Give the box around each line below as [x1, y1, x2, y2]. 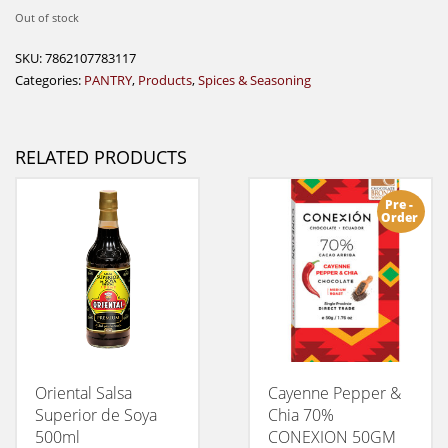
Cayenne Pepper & [267, 381, 401, 404]
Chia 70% [267, 403, 334, 426]
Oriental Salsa [35, 381, 132, 404]
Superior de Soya [35, 403, 157, 426]
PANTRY [84, 70, 132, 89]
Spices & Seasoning [198, 70, 311, 89]
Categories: [15, 70, 84, 89]
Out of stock [15, 9, 79, 25]
